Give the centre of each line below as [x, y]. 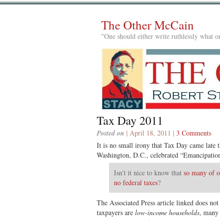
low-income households [167, 212]
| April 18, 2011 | [150, 133]
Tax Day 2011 [130, 120]
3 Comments [194, 133]
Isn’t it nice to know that [149, 172]
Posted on [110, 133]
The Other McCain [148, 25]
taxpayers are [116, 212]
